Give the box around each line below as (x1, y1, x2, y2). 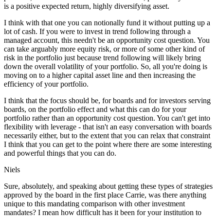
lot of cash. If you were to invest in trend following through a (4, 27, 191, 36)
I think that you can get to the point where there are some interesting (4, 140, 212, 149)
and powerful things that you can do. (4, 149, 116, 158)
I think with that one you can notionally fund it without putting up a (4, 18, 210, 27)
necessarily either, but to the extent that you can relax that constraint (4, 131, 210, 140)
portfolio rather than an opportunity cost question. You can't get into (4, 114, 210, 123)
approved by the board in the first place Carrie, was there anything (4, 191, 206, 200)
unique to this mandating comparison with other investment (4, 200, 185, 208)
